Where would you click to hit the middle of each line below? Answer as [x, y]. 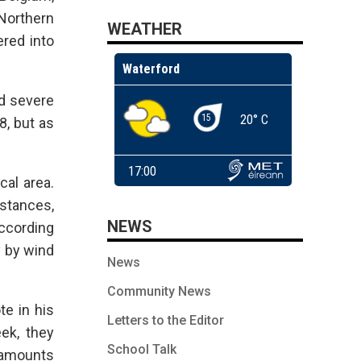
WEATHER [145, 29]
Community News [159, 291]
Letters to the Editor [166, 320]
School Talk [142, 349]
